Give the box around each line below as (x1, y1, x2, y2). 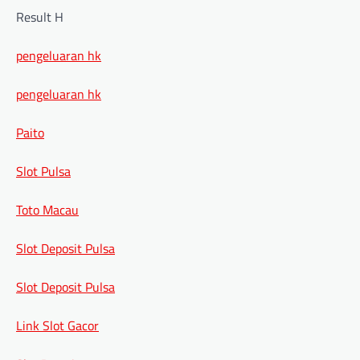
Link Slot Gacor (16, 315, 99, 335)
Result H (16, 6, 63, 27)
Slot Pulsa (16, 161, 71, 181)
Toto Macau (16, 199, 79, 219)
